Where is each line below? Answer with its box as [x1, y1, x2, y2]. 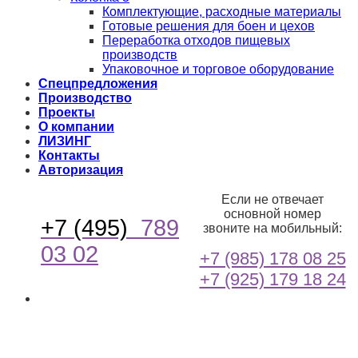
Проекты [38, 105, 95, 119]
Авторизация [38, 162, 123, 177]
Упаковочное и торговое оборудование [102, 62, 334, 76]
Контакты [38, 148, 100, 162]
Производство [38, 90, 132, 105]
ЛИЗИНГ [38, 133, 91, 148]
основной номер [224, 206, 321, 221]
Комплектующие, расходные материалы [102, 4, 341, 18]
